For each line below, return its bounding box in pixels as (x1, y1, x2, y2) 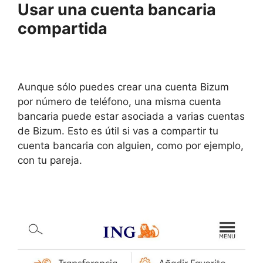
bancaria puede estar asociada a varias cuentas (18, 110, 245, 122)
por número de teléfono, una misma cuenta (18, 95, 221, 107)
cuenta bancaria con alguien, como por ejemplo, (18, 139, 244, 151)
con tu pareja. (18, 154, 82, 166)
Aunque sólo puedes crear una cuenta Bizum (18, 80, 229, 93)
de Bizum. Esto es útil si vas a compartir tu (18, 124, 218, 137)
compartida (18, 19, 107, 39)
